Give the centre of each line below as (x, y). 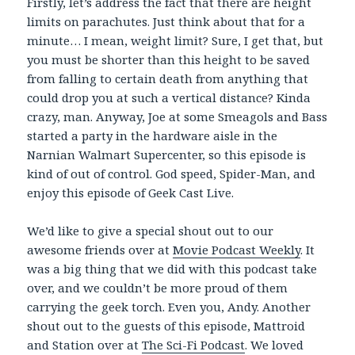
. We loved (275, 345)
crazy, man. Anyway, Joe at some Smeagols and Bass (177, 117)
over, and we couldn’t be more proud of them (158, 288)
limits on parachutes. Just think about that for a (166, 22)
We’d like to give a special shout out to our (151, 231)
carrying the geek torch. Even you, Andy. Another (169, 307)
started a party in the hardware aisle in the (153, 136)
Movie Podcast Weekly (237, 250)
